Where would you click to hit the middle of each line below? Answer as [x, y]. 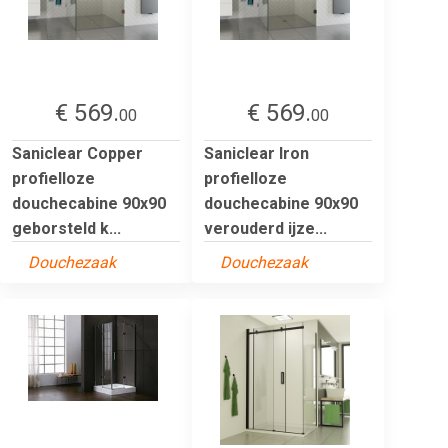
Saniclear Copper [77, 153]
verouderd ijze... [265, 228]
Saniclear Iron [256, 153]
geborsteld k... [66, 228]
